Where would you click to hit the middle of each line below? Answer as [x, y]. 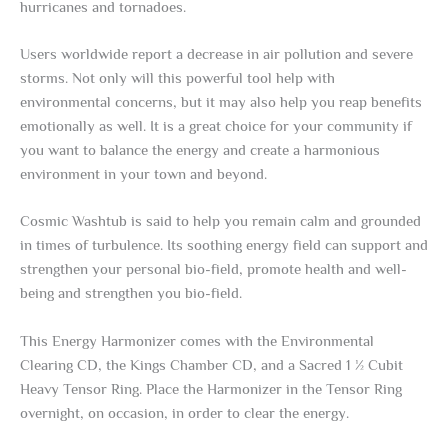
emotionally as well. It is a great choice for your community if [216, 125]
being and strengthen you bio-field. [131, 293]
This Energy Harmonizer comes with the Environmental [197, 340]
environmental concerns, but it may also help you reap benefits [221, 101]
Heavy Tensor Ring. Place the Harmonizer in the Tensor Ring [211, 388]
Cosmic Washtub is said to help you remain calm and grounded [220, 221]
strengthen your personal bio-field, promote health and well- [213, 269]
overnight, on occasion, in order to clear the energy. [184, 412]
